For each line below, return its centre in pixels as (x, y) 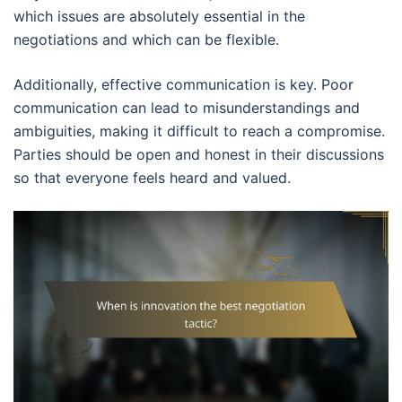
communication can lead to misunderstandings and (187, 108)
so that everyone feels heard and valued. (152, 178)
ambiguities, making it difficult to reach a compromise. (199, 131)
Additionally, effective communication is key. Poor (184, 85)
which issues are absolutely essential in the (159, 17)
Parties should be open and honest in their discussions (199, 155)
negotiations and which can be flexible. (146, 40)
